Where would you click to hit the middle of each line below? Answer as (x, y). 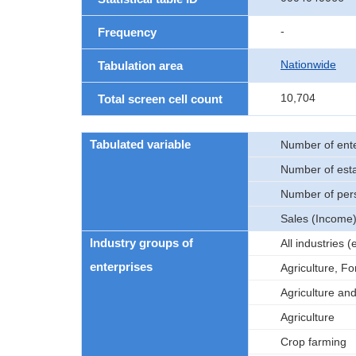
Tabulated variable (140, 144)
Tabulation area (140, 66)
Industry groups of (141, 243)
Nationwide (308, 64)
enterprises (121, 267)
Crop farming (313, 342)
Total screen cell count (160, 99)
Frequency (127, 32)
